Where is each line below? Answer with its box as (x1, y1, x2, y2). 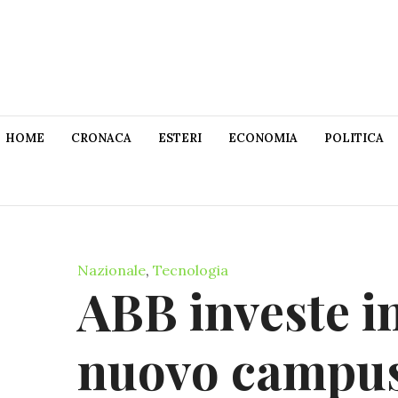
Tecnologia (153, 260, 228, 279)
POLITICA (324, 131, 384, 147)
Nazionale (77, 260, 146, 279)
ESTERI (158, 131, 202, 147)
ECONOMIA (228, 131, 298, 147)
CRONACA (71, 131, 131, 147)
